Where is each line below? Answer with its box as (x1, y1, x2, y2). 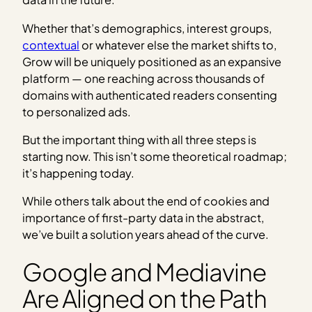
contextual (22, 37, 80, 52)
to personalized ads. (22, 104, 132, 119)
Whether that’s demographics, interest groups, (22, 20, 272, 36)
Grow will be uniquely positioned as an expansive (22, 54, 282, 69)
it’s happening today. (22, 166, 135, 181)
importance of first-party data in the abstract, (22, 210, 265, 226)
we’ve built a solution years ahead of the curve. (22, 227, 270, 242)
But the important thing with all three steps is (22, 132, 257, 148)
